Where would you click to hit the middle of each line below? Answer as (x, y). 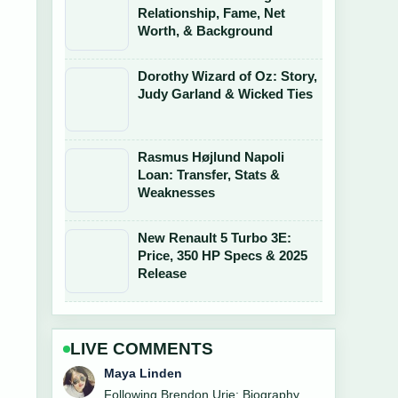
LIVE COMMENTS (142, 349)
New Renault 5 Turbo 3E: (215, 238)
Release (162, 273)
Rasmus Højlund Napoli (211, 157)
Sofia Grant (138, 373)
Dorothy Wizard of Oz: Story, (227, 76)
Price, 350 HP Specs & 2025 (223, 255)
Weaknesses (176, 192)
